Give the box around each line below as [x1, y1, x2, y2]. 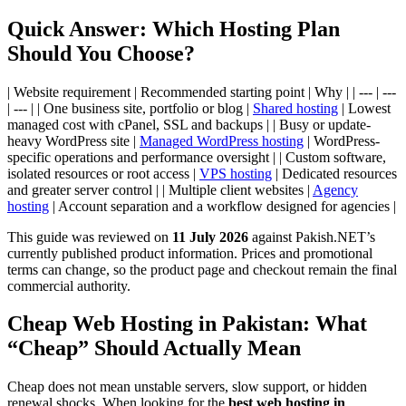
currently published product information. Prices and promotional [7, 245, 372, 261]
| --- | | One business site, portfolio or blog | [7, 100, 253, 116]
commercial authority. [7, 277, 130, 294]
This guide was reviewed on [7, 228, 172, 245]
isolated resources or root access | [7, 165, 199, 181]
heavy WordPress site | [7, 132, 140, 149]
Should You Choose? [7, 41, 195, 65]
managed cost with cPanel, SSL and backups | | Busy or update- [7, 116, 371, 132]
